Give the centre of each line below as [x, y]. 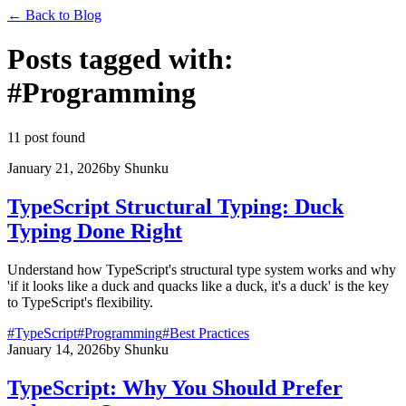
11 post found [46, 137]
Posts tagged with [116, 59]
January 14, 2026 [57, 349]
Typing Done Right [95, 231]
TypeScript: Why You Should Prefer [175, 387]
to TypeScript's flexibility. [80, 302]
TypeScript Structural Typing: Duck [175, 206]
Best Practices [209, 333]
